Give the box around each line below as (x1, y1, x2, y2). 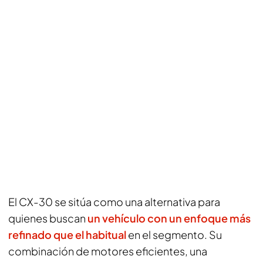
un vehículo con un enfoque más (87, 211, 251, 225)
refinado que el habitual (8, 228, 126, 241)
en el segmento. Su (126, 228, 222, 241)
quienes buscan (8, 211, 87, 225)
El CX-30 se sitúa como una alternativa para (8, 195, 220, 208)
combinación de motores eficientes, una (8, 244, 207, 258)
